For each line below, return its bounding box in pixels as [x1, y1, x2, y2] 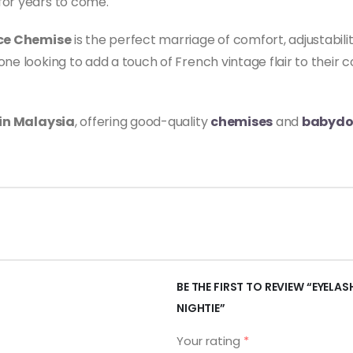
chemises [210, 113, 273, 132]
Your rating [176, 333, 243, 350]
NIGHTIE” [176, 300, 225, 317]
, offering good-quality [74, 113, 211, 132]
